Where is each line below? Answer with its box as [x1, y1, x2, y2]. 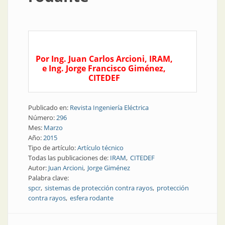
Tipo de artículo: [28, 143, 77, 152]
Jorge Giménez [87, 163, 130, 172]
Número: [28, 113, 56, 122]
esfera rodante [70, 193, 114, 202]
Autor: [28, 163, 48, 172]
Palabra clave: [28, 173, 70, 182]
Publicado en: [28, 103, 70, 112]
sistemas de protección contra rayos [45, 183, 153, 192]
